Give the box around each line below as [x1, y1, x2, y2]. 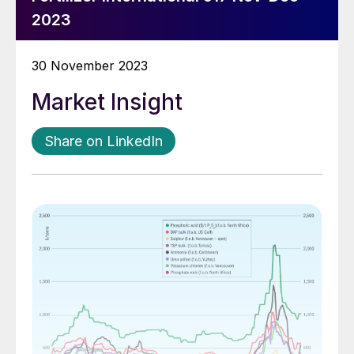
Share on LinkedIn [44, 133, 163, 149]
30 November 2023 [32, 58, 148, 73]
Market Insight [32, 88, 183, 115]
